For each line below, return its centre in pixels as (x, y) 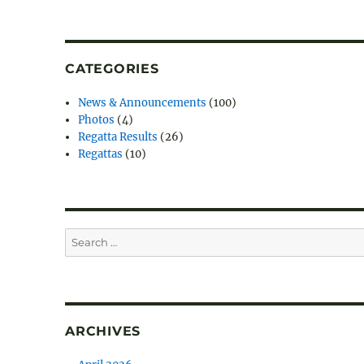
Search (82, 236)
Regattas (101, 154)
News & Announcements (143, 103)
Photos (97, 120)
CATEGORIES (112, 69)
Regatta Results (118, 137)
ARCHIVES (103, 331)
